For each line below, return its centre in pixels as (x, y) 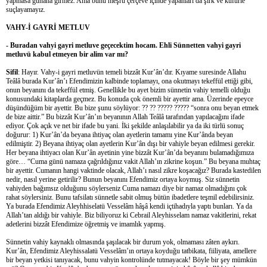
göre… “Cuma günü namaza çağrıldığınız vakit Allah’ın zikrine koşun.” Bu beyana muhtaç (133, 161)
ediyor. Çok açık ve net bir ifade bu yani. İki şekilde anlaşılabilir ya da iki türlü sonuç (125, 125)
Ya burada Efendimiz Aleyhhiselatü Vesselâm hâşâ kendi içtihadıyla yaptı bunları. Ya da (129, 206)
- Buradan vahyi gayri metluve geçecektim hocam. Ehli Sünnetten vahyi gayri (123, 45)
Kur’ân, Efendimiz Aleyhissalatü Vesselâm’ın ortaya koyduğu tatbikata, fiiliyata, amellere (131, 251)
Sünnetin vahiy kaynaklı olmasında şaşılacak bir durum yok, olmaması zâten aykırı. (123, 242)
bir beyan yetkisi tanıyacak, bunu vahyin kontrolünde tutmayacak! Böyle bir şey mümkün (131, 260)
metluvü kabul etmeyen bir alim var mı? (67, 54)
